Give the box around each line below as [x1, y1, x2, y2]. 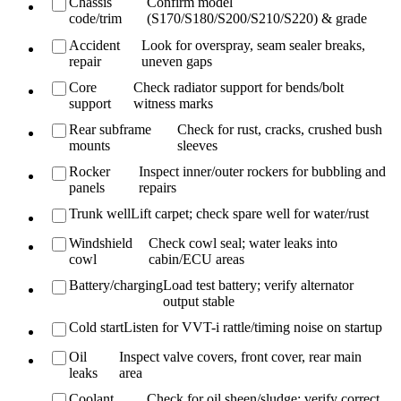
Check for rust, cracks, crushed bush [176, 121, 382, 137]
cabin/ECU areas [148, 251, 244, 267]
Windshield [69, 235, 133, 251]
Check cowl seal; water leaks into [148, 235, 337, 251]
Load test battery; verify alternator [163, 277, 354, 294]
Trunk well [69, 206, 132, 222]
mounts [69, 137, 111, 153]
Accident [69, 37, 121, 53]
